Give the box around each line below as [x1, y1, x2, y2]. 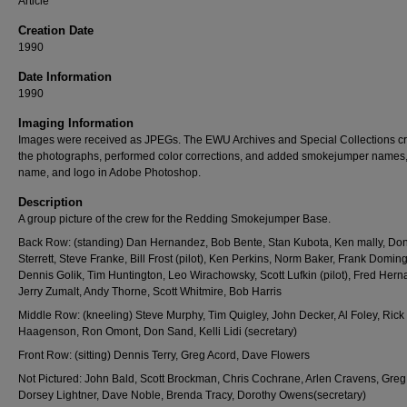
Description [18, 195, 83, 209]
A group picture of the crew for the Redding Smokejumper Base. [18, 213, 331, 225]
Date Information [18, 70, 112, 84]
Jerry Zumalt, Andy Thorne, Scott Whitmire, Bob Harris [18, 285, 282, 298]
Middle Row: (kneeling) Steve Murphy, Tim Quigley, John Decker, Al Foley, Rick [18, 309, 404, 322]
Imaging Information [18, 116, 134, 130]
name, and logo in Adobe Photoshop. [18, 166, 201, 179]
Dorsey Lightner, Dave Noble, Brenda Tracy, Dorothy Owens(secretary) [18, 389, 366, 402]
